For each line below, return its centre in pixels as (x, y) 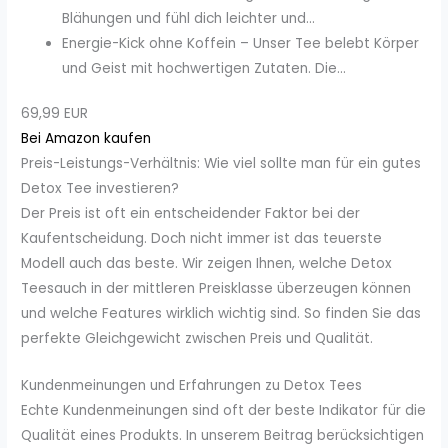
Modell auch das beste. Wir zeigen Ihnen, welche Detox (207, 264)
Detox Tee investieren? (100, 189)
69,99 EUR (55, 114)
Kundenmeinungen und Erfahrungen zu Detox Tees (192, 386)
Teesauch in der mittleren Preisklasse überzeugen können (216, 289)
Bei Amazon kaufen (86, 139)
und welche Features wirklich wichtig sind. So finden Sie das (221, 314)
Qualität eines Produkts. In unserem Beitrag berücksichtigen (223, 436)
